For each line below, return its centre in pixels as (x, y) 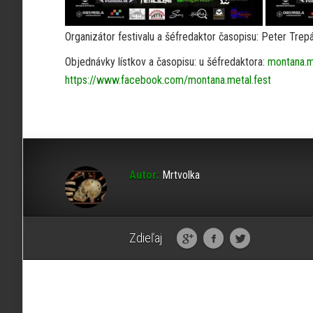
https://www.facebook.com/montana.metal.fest (168, 80)
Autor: (144, 175)
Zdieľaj (146, 238)
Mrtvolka (180, 175)
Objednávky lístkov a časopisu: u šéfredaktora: (166, 62)
